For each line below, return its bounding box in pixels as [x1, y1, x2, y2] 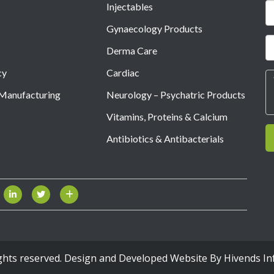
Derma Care [106, 44, 157, 56]
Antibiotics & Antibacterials [106, 132, 224, 144]
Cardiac [106, 66, 139, 78]
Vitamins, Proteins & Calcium [106, 110, 228, 122]
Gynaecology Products [106, 22, 202, 34]
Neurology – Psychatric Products [106, 88, 245, 100]
